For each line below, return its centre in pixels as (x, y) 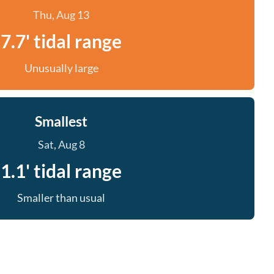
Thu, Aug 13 (61, 15)
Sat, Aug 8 (61, 144)
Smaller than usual (61, 198)
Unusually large (61, 68)
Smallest (61, 121)
